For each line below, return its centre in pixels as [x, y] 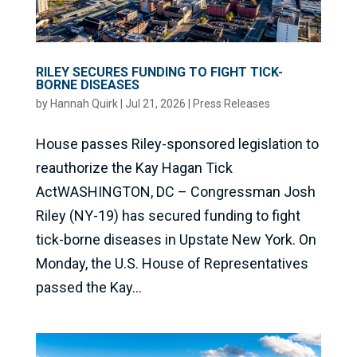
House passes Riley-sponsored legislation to [177, 143]
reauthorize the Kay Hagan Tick [134, 167]
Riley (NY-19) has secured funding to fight [168, 215]
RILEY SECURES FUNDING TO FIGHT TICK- [159, 72]
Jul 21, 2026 [155, 103]
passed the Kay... [88, 287]
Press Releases [231, 103]
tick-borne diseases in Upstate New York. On [176, 239]
